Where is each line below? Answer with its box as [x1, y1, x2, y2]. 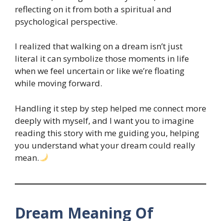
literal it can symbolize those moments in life [15, 53, 189, 65]
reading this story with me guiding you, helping [15, 127, 199, 139]
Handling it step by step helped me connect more [15, 102, 206, 114]
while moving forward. [15, 77, 102, 89]
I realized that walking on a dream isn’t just [15, 40, 183, 52]
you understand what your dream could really [15, 139, 195, 151]
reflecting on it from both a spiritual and [15, 3, 172, 15]
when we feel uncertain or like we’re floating [15, 65, 184, 77]
